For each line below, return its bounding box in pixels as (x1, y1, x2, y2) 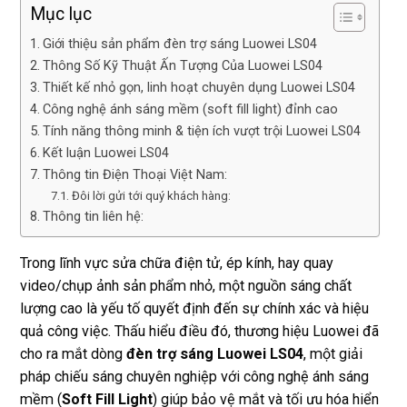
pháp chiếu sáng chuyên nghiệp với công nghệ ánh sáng (20, 368, 369, 386)
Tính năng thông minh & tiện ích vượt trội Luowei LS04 (42, 123, 361, 140)
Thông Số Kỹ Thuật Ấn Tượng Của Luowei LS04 (42, 57, 323, 74)
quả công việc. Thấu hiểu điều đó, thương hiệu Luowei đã (20, 323, 379, 341)
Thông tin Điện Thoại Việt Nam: (42, 166, 227, 184)
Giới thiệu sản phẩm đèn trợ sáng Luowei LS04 (42, 35, 317, 53)
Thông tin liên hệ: (42, 208, 144, 225)
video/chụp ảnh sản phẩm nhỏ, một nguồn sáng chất (20, 277, 352, 295)
